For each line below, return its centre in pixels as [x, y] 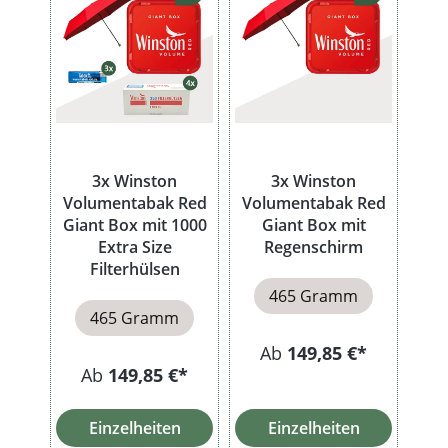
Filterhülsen [134, 268]
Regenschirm [313, 246]
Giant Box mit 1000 [134, 224]
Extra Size [134, 246]
